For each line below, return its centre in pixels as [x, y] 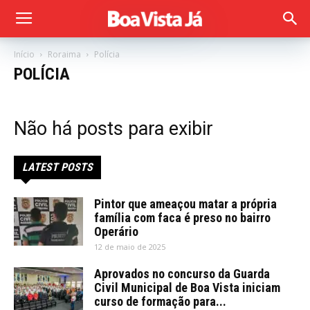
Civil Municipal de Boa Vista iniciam [187, 288]
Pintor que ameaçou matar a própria [185, 204]
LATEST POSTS [57, 167]
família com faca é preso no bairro [182, 218]
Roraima [64, 54]
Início [24, 54]
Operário [116, 231]
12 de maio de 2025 [130, 247]
